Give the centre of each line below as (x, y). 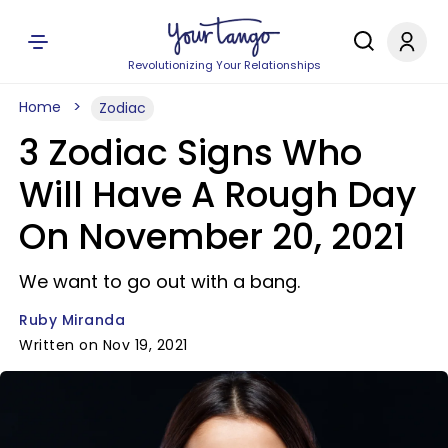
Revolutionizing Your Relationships (224, 65)
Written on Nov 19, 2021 (103, 345)
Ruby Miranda (72, 320)
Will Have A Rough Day (217, 194)
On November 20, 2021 (212, 236)
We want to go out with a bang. (159, 281)
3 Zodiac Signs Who (190, 152)
